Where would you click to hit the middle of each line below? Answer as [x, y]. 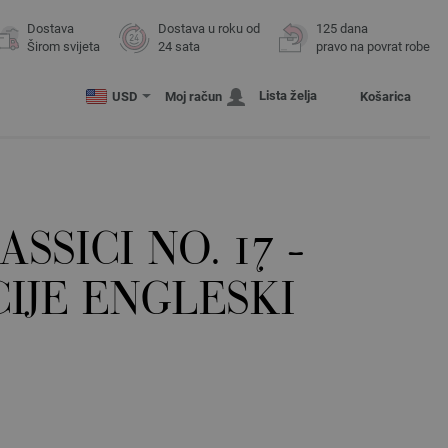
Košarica [385, 97]
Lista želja [288, 95]
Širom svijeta [63, 46]
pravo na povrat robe [373, 46]
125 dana [342, 28]
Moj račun [193, 97]
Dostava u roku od [209, 28]
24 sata [179, 46]
